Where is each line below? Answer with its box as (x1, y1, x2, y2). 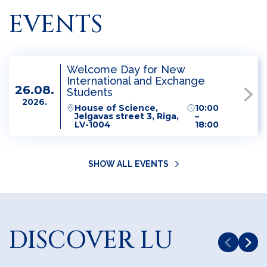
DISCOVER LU (9, 225, 173, 257)
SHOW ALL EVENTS (88, 159, 169, 169)
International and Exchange (67, 74, 205, 87)
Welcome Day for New (67, 63, 185, 76)
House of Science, (74, 102, 158, 113)
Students (67, 85, 113, 98)
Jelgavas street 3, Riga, (74, 110, 179, 122)
